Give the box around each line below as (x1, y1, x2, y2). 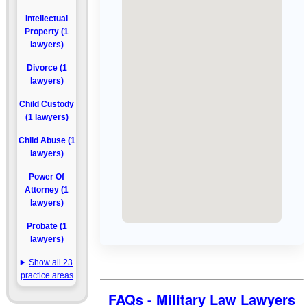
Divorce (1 (26, 63, 67, 73)
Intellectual (25, 14, 68, 23)
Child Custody (19, 99, 74, 109)
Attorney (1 (25, 185, 69, 195)
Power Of (29, 172, 64, 182)
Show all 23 (29, 258, 73, 267)
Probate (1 (26, 221, 67, 231)
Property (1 (25, 27, 69, 36)
